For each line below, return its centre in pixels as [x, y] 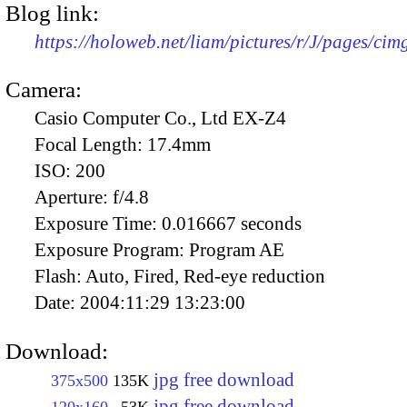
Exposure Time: [98, 224]
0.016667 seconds [232, 224]
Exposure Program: [112, 250]
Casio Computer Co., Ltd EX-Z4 [160, 119]
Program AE [237, 250]
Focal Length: [91, 145]
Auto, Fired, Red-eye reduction [205, 277]
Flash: [60, 277]
